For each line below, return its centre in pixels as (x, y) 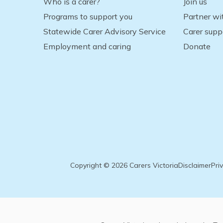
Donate (197, 46)
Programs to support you (88, 16)
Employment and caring (87, 46)
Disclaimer (195, 165)
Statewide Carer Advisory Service (105, 31)
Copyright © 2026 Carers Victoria (124, 165)
